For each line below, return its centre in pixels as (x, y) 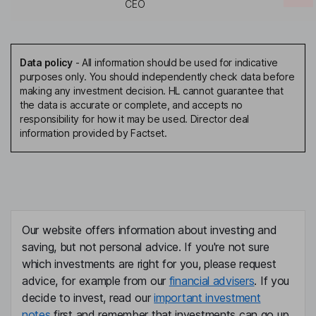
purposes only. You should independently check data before (157, 77)
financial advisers (212, 281)
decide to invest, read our (88, 298)
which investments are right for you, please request (149, 264)
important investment (207, 298)
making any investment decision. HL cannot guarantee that (152, 91)
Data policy (46, 63)
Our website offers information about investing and (150, 230)
